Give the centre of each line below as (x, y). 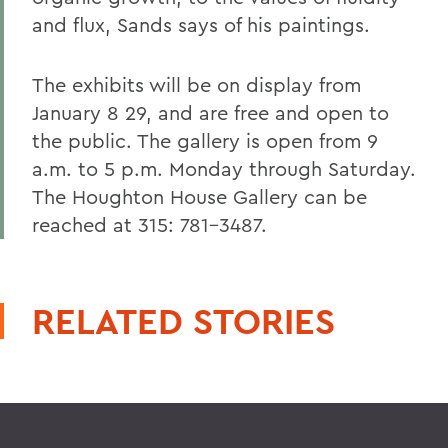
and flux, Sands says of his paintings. (201, 24)
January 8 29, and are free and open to (210, 112)
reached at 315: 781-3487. (149, 224)
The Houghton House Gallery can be (199, 196)
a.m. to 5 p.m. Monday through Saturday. (224, 168)
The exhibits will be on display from (196, 84)
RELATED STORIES (183, 321)
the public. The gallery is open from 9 (205, 140)
